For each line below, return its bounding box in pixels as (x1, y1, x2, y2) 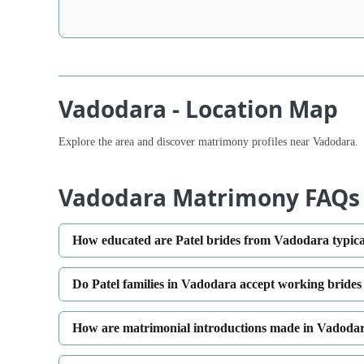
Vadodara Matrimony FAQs (58, 181, 360, 213)
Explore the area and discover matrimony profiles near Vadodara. (58, 134, 358, 148)
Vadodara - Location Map (58, 93, 338, 124)
